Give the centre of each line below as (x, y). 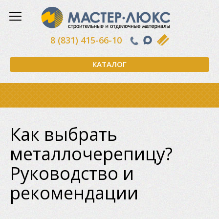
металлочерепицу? (91, 154)
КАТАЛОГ (109, 64)
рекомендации (74, 193)
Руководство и (72, 173)
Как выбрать (64, 134)
